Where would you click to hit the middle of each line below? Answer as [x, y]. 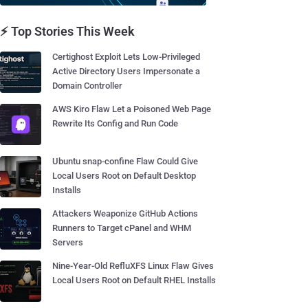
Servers [68, 242]
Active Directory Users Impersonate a [126, 71]
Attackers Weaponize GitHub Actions [125, 213]
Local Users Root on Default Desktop [124, 176]
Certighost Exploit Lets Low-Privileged [126, 57]
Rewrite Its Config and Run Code [115, 123]
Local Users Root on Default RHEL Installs [134, 280]
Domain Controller [87, 86]
